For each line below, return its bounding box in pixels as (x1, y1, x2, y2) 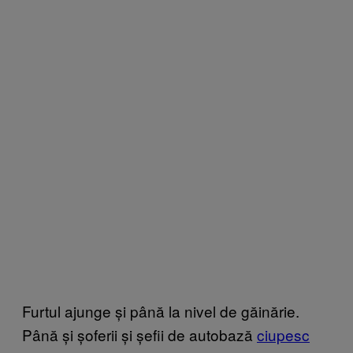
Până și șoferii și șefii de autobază (22, 324, 257, 346)
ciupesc (257, 324, 310, 346)
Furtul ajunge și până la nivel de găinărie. (22, 300, 299, 322)
